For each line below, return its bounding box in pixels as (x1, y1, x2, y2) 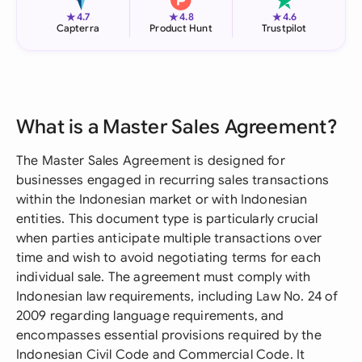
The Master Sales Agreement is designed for (16, 153, 285, 169)
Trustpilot (262, 22, 307, 34)
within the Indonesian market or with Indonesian (16, 192, 308, 208)
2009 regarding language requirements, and (16, 308, 284, 324)
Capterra (56, 22, 99, 34)
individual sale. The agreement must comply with (16, 269, 311, 285)
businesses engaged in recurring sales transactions (16, 172, 330, 188)
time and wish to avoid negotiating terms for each (16, 250, 321, 266)
